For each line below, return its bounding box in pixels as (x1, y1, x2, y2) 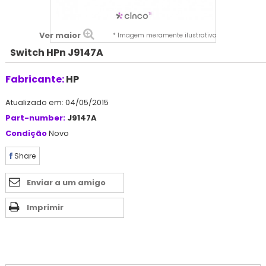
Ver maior (39, 29, 81, 41)
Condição (5, 127, 47, 139)
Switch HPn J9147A (10, 45, 103, 59)
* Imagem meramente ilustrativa (112, 30, 217, 40)
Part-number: (5, 112, 65, 123)
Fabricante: (5, 72, 64, 86)
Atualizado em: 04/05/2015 (5, 96, 109, 108)
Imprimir (27, 201, 64, 213)
